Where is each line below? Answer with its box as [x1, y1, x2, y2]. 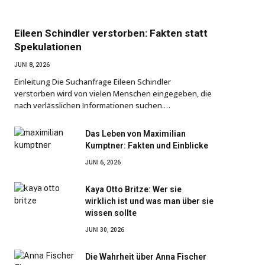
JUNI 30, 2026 [85, 226, 124, 233]
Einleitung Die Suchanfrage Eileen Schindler [14, 76, 171, 87]
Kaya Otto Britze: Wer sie [85, 184, 182, 194]
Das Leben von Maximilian [85, 128, 186, 138]
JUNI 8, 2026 [14, 61, 50, 68]
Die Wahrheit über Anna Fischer [85, 251, 206, 261]
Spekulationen [14, 40, 82, 53]
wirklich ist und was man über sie [85, 196, 214, 206]
